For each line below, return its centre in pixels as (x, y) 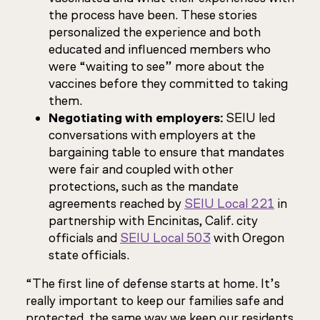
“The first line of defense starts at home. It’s (153, 284)
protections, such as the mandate (144, 186)
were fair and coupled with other (141, 169)
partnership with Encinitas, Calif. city (153, 221)
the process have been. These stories (153, 15)
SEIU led (249, 118)
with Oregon (247, 238)
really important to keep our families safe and (155, 301)
